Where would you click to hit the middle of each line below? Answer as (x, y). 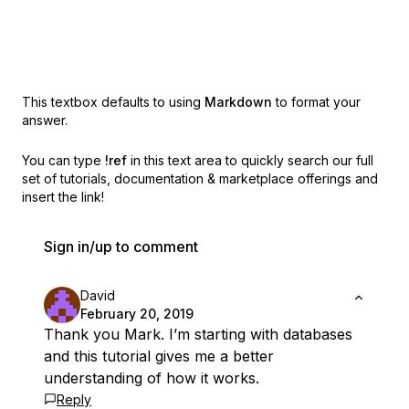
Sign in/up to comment (121, 246)
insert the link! (63, 197)
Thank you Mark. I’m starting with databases (198, 334)
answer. (45, 120)
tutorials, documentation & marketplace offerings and (219, 178)
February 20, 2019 (137, 314)
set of (39, 178)
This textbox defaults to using (111, 102)
